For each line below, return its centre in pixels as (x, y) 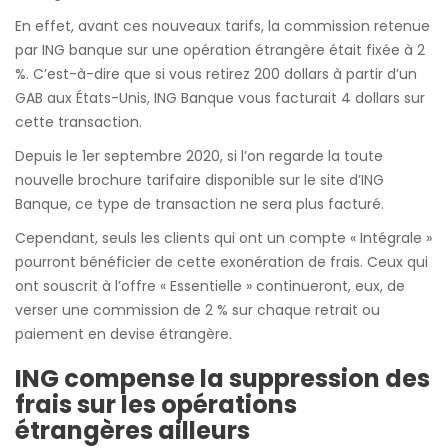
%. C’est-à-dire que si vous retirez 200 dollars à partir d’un (216, 74)
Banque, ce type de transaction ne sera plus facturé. (199, 204)
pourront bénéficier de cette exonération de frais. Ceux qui (221, 262)
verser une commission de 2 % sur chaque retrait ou (197, 310)
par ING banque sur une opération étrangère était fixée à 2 (220, 50)
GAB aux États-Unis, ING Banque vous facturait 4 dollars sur (220, 98)
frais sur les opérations (156, 404)
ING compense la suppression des (222, 378)
